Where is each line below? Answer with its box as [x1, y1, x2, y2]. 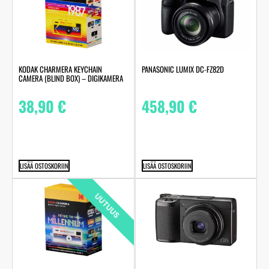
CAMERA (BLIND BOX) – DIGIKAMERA [19, 72, 123, 84]
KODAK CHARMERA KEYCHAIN [19, 63, 102, 75]
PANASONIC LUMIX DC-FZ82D [141, 63, 224, 75]
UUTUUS [92, 190, 122, 220]
